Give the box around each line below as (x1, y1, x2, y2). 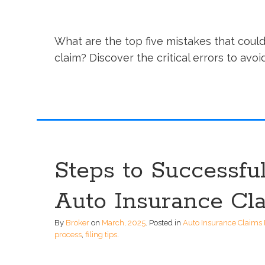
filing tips (85, 230, 117, 240)
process (54, 230, 82, 240)
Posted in (149, 218, 183, 228)
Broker (66, 218, 89, 228)
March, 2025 (102, 218, 146, 228)
